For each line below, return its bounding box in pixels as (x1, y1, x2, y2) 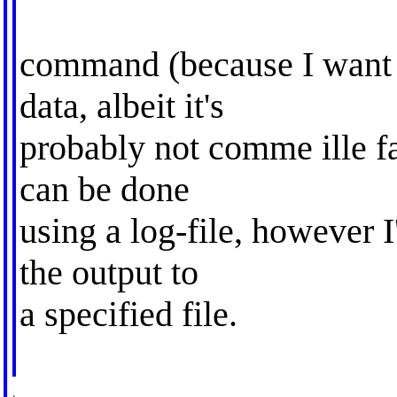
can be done (19, 168, 190, 209)
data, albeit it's (19, 85, 224, 126)
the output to (19, 252, 198, 292)
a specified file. (19, 293, 237, 334)
